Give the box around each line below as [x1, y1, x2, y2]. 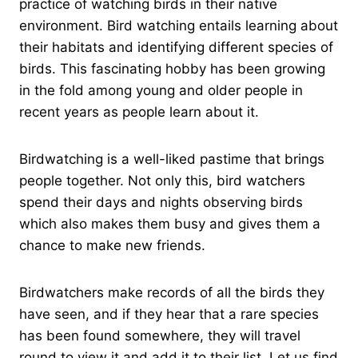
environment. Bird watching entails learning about [19, 17, 338, 34]
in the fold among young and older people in [19, 82, 303, 98]
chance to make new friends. [19, 237, 209, 253]
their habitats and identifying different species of [19, 38, 333, 55]
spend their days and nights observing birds [19, 193, 303, 210]
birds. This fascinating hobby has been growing [19, 60, 325, 77]
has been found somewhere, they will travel [19, 327, 300, 344]
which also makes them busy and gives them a [19, 215, 320, 232]
